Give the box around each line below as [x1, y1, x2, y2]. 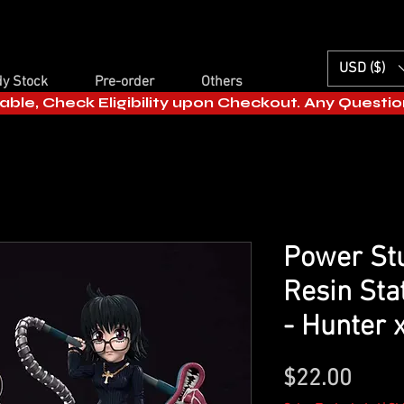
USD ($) [339, 60, 385, 78]
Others [200, 72, 243, 91]
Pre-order [94, 72, 154, 91]
